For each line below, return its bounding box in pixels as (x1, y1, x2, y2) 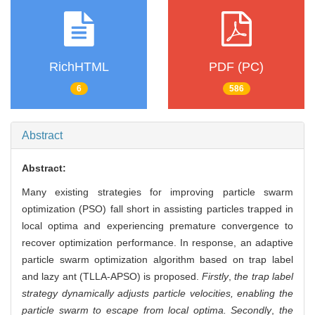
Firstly (202, 271, 229, 283)
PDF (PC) (209, 59, 264, 74)
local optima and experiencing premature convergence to (22, 220, 293, 232)
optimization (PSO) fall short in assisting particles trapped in (22, 203, 293, 215)
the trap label (234, 271, 294, 283)
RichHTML (49, 59, 109, 74)
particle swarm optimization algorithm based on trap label (22, 254, 293, 266)
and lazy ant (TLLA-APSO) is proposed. (22, 271, 202, 283)
